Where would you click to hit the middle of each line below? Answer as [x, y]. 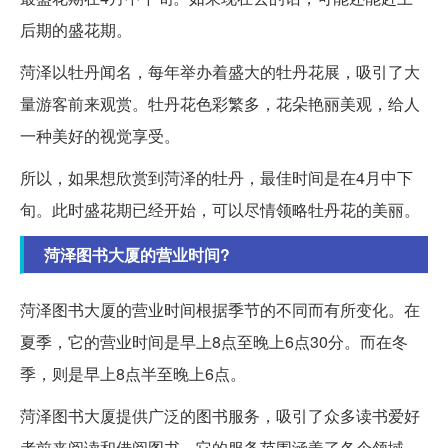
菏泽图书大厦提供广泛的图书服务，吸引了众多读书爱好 [220, 416]
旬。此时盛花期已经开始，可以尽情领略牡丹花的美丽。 [220, 210]
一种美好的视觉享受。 [100, 136]
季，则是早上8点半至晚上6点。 [133, 374]
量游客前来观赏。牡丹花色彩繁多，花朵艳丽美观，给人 [220, 104]
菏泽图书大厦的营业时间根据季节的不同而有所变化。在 [220, 310]
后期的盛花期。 [76, 30]
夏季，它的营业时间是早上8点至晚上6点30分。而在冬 [214, 342]
